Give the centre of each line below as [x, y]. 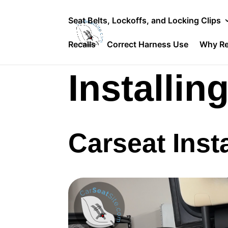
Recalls [82, 44]
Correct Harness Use [148, 44]
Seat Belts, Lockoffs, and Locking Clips [145, 20]
